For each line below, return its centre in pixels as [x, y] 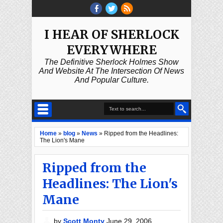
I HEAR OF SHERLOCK [111, 35]
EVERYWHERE [111, 50]
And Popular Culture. [111, 80]
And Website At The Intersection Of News [111, 71]
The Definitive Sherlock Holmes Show [111, 62]
